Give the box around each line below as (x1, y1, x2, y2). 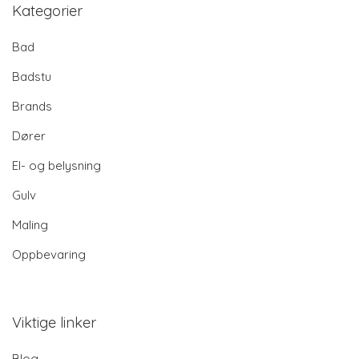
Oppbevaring (12, 247, 86, 262)
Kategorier (12, 2, 83, 20)
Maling (12, 217, 48, 232)
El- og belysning (12, 158, 101, 173)
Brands (12, 99, 52, 114)
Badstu (12, 69, 51, 84)
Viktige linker (12, 313, 96, 332)
